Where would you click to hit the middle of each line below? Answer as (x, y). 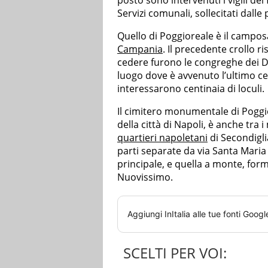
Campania (140, 49)
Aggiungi (146, 214)
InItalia (177, 214)
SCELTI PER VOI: (175, 252)
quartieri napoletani (162, 137)
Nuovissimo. (145, 177)
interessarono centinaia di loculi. (191, 88)
